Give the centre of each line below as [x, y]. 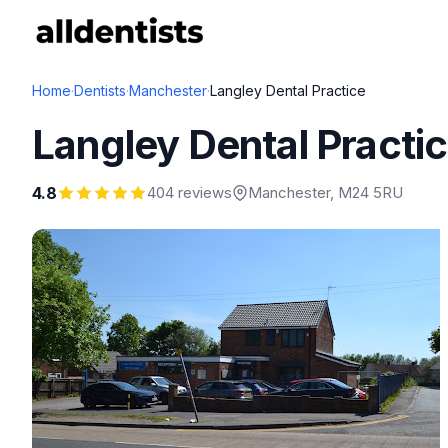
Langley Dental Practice [288, 90]
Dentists [100, 90]
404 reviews [189, 192]
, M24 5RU [366, 192]
